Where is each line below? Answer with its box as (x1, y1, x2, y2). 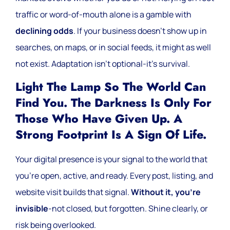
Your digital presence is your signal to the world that (15, 154, 207, 165)
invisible (15, 203, 48, 215)
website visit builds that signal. (15, 186, 131, 198)
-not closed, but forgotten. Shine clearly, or (48, 203, 208, 215)
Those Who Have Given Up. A (15, 110, 182, 128)
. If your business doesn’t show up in (73, 25, 207, 36)
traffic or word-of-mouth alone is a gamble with (15, 8, 191, 20)
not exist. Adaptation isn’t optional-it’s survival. (15, 57, 190, 69)
